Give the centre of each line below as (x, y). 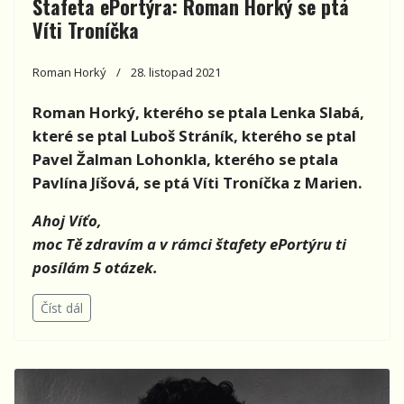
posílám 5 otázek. (95, 268)
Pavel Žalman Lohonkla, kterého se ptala (185, 160)
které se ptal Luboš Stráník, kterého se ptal (194, 136)
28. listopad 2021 (176, 73)
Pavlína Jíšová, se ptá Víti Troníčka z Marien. (197, 183)
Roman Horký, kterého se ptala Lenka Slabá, (198, 113)
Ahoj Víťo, (67, 221)
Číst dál (62, 308)
